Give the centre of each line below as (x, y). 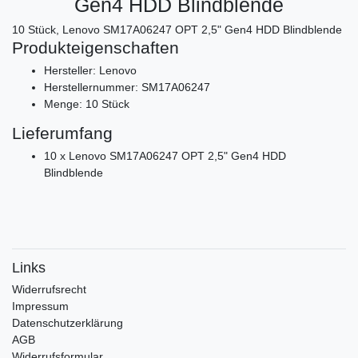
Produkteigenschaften (98, 47)
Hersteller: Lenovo (90, 70)
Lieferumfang (62, 133)
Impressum (40, 306)
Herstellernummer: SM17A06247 (127, 87)
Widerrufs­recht (49, 289)
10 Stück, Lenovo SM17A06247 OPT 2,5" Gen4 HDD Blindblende (177, 29)
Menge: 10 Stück (87, 103)
